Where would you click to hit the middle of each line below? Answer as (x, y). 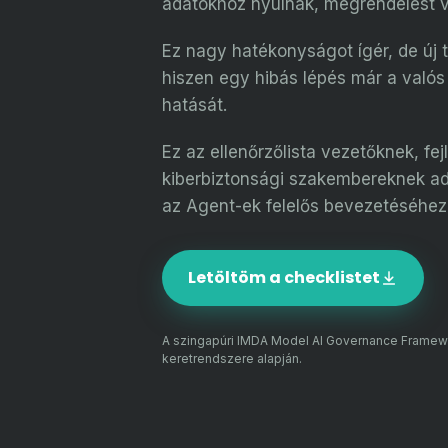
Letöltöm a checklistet (284, 277)
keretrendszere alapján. (232, 358)
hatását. (194, 105)
